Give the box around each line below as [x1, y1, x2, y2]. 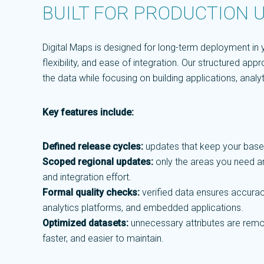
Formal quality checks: [42, 187, 140, 198]
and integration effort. [42, 171, 131, 183]
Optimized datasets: [42, 217, 131, 229]
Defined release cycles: [42, 141, 146, 152]
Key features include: [42, 107, 136, 118]
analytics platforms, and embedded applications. [42, 202, 243, 213]
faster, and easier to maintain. [42, 233, 164, 244]
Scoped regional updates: [42, 156, 153, 167]
